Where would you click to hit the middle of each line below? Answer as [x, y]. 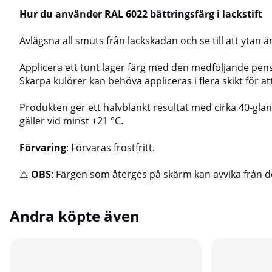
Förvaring [43, 147]
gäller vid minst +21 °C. [71, 121]
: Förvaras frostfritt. [110, 147]
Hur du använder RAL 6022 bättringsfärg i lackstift [141, 14]
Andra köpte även [75, 216]
